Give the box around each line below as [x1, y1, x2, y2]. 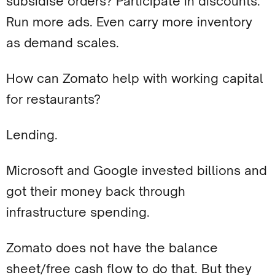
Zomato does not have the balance [6, 240, 218, 255]
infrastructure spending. [6, 204, 150, 220]
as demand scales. [6, 35, 119, 50]
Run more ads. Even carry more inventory [6, 14, 252, 29]
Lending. [6, 127, 58, 142]
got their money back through [6, 184, 185, 199]
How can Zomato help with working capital [6, 71, 263, 86]
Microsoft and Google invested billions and [6, 163, 267, 178]
